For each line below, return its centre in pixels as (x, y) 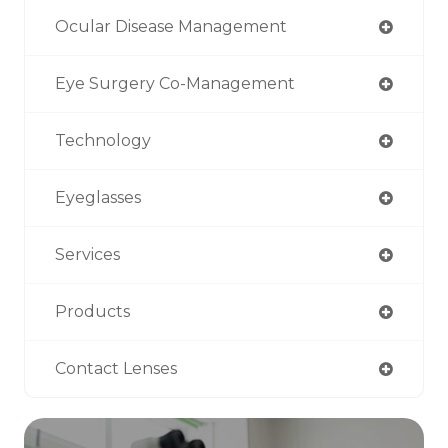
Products (92, 311)
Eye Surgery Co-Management (175, 83)
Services (87, 254)
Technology (103, 140)
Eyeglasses (98, 197)
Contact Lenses (116, 368)
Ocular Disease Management (171, 26)
